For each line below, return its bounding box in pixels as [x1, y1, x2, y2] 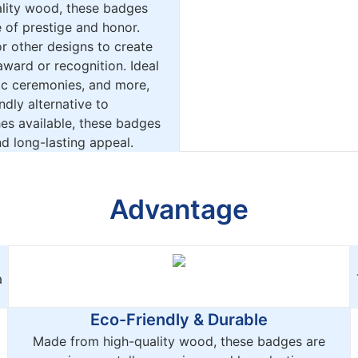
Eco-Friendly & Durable [90, 309, 268, 329]
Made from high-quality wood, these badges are [33, 332, 325, 349]
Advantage [109, 192, 249, 225]
